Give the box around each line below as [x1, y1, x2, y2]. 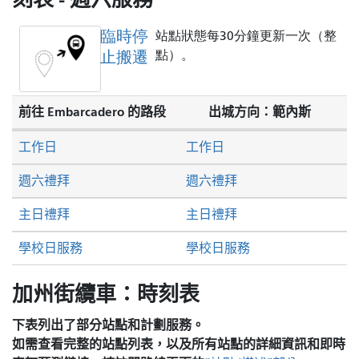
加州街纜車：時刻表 [12, 282, 200, 308]
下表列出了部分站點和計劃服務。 [12, 317, 204, 333]
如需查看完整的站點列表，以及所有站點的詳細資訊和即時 [12, 336, 345, 352]
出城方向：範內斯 [208, 104, 311, 120]
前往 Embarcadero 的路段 [18, 104, 166, 120]
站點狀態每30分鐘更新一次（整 [155, 28, 337, 43]
